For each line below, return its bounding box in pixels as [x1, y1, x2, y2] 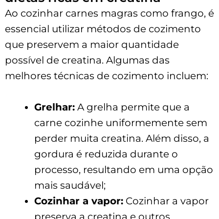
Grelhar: [34, 101, 75, 113]
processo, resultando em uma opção [34, 163, 213, 175]
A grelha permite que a [75, 101, 190, 113]
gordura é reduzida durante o [34, 148, 178, 160]
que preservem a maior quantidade [5, 38, 179, 50]
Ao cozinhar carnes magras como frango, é [5, 7, 214, 19]
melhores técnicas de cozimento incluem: [5, 69, 208, 82]
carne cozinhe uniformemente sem [34, 116, 207, 129]
